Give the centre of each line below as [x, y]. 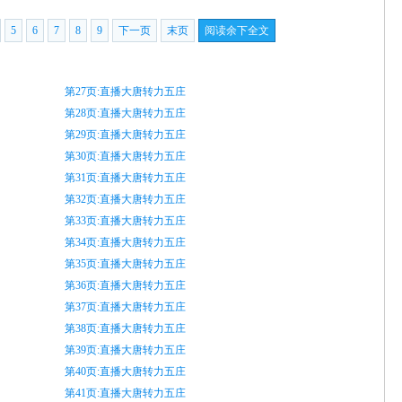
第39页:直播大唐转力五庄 [125, 350]
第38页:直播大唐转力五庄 [125, 328]
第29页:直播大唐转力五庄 [125, 135]
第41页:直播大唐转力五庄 [125, 393]
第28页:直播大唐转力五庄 [125, 113]
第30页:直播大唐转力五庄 [125, 156]
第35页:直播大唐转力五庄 [125, 264]
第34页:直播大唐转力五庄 [125, 242]
